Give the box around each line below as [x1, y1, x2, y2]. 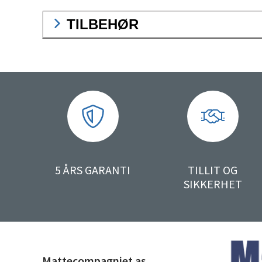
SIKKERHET [183, 177, 242, 192]
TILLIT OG [188, 163, 238, 178]
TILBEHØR [67, 16, 139, 33]
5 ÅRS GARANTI [55, 163, 131, 178]
